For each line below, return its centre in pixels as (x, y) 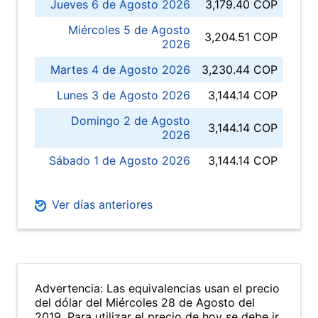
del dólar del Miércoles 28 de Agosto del (145, 302)
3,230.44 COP (240, 70)
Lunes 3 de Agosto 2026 (124, 95)
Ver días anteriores (100, 204)
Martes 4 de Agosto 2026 (120, 70)
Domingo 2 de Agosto (131, 121)
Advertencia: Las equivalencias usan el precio (157, 288)
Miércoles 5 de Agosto (129, 30)
